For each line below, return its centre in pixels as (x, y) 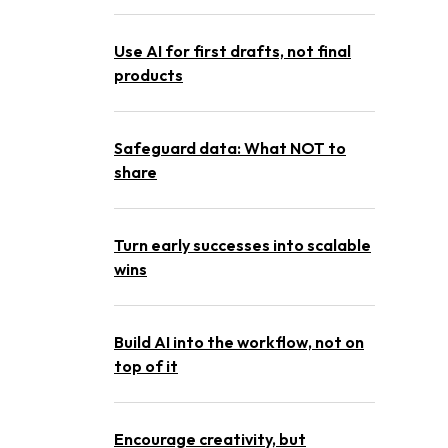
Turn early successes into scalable (242, 245)
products (148, 75)
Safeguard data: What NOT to (230, 148)
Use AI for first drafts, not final (232, 51)
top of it (146, 366)
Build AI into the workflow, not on (239, 342)
